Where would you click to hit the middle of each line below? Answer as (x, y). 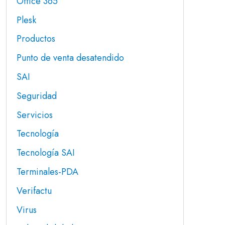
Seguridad (37, 96)
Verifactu (34, 191)
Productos (36, 39)
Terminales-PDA (47, 172)
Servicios (35, 115)
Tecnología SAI (46, 153)
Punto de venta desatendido (70, 58)
